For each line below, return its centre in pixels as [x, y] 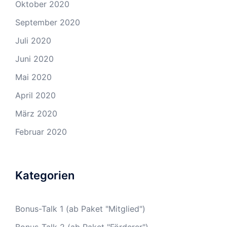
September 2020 [48, 22]
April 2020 [35, 95]
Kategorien [45, 175]
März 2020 [36, 113]
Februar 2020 [41, 132]
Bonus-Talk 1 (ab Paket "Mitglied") [80, 209]
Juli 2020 [33, 41]
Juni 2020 [34, 59]
